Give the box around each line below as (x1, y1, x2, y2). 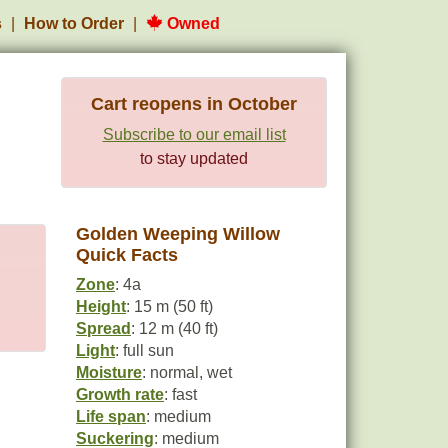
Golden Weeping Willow (76, 224, 280, 244)
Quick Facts (76, 245, 178, 265)
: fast (164, 386, 197, 403)
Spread (76, 320, 131, 337)
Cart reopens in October (91, 94, 297, 114)
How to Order (24, 15, 124, 32)
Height (76, 298, 126, 315)
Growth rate (76, 386, 164, 403)
